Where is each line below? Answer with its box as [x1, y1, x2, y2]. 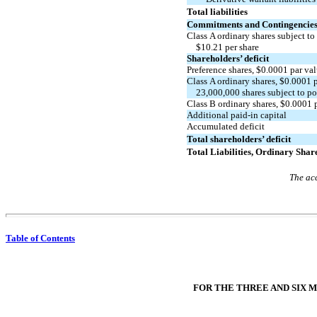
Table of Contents [6, 232, 75, 243]
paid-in [231, 109, 258, 120]
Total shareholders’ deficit [187, 133, 291, 144]
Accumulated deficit [187, 120, 265, 132]
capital [258, 109, 287, 120]
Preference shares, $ [187, 64, 261, 75]
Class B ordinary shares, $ [187, 98, 285, 109]
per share [223, 41, 260, 52]
